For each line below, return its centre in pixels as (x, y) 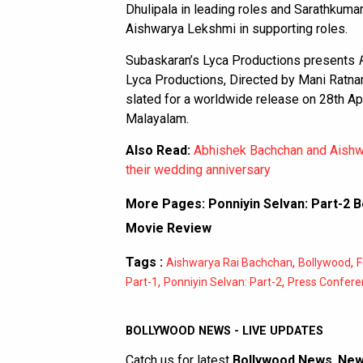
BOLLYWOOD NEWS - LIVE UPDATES (224, 331)
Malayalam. (157, 119)
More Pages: (167, 204)
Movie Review (169, 228)
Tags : (144, 263)
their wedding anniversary (198, 170)
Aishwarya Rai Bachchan (229, 263)
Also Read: (160, 151)
